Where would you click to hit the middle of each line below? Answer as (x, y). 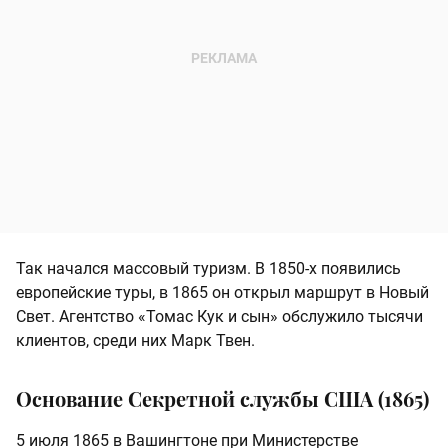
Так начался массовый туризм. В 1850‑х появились (208, 269)
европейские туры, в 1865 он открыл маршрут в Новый (222, 293)
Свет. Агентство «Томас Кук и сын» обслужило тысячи (219, 317)
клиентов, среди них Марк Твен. (135, 341)
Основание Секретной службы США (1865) (222, 399)
